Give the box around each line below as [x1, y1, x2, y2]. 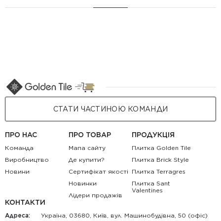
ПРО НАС [5, 131, 37, 139]
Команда [5, 144, 34, 151]
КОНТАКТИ [5, 198, 45, 206]
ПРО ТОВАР [68, 131, 111, 139]
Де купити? [68, 156, 105, 163]
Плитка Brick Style [132, 156, 189, 163]
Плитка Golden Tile [132, 144, 191, 151]
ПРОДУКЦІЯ [132, 131, 175, 139]
